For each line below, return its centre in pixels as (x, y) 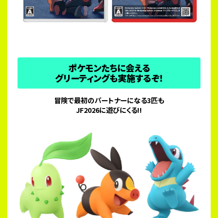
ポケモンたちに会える (109, 67)
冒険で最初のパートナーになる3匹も (109, 100)
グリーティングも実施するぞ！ (109, 78)
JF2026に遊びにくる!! (109, 109)
